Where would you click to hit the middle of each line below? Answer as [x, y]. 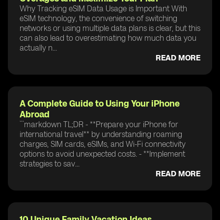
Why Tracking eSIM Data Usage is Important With [103, 8]
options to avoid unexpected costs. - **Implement [102, 154]
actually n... [38, 48]
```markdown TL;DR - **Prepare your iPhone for [99, 124]
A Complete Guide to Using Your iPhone [100, 103]
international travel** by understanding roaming [101, 134]
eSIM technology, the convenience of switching [98, 18]
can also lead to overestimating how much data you [108, 38]
